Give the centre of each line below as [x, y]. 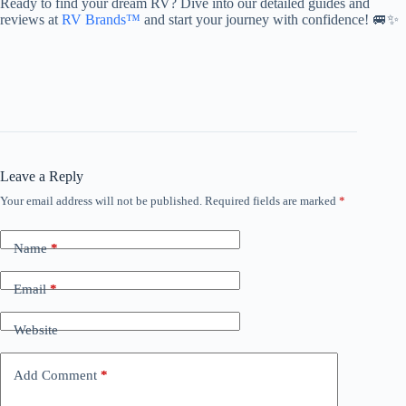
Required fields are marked [272, 201]
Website [36, 329]
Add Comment [55, 375]
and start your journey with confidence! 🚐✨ [270, 20]
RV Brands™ [101, 20]
